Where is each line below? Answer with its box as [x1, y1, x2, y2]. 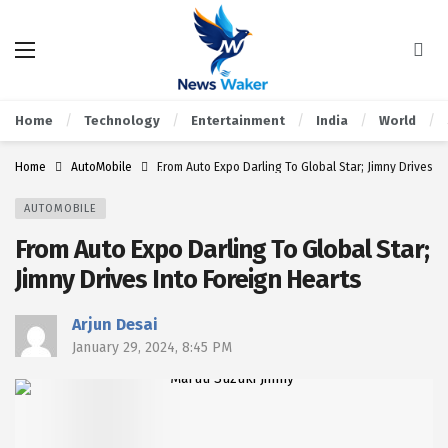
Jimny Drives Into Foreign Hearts [15, 264, 361, 295]
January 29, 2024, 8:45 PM [72, 339, 232, 356]
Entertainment [191, 113, 285, 128]
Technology [84, 113, 160, 128]
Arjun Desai [72, 315, 158, 334]
